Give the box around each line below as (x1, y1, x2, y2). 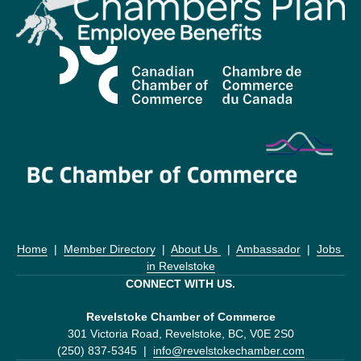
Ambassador (236, 242, 301, 255)
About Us (171, 242, 221, 255)
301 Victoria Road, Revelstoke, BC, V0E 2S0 (67, 326, 294, 340)
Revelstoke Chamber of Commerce (85, 309, 276, 323)
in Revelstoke (146, 259, 215, 272)
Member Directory (64, 242, 156, 255)
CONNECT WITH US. (126, 276, 235, 290)
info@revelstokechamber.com (152, 343, 305, 357)
